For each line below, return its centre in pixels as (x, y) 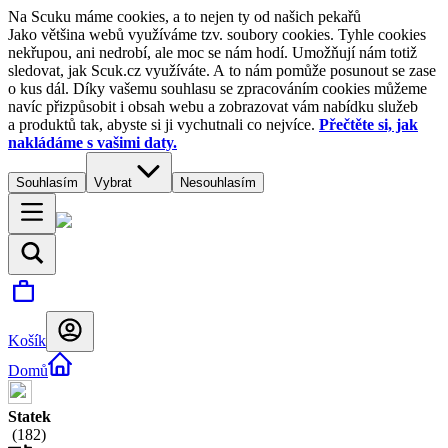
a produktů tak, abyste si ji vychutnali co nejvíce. (163, 124)
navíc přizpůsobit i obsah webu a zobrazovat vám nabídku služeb (213, 106)
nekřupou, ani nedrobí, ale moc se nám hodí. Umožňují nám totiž (212, 52)
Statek (29, 416)
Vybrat (113, 182)
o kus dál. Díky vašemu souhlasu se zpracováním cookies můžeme (217, 88)
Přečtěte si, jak (368, 124)
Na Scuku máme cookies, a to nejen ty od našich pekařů (184, 16)
